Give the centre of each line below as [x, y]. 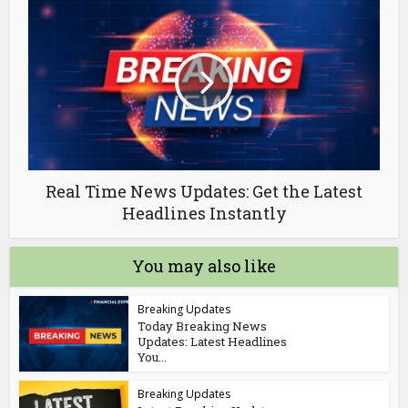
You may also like [204, 266]
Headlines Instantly [204, 214]
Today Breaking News [203, 326]
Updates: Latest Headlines [213, 342]
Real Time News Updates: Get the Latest [204, 192]
